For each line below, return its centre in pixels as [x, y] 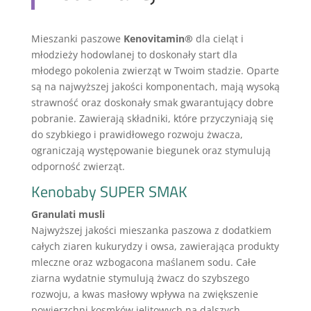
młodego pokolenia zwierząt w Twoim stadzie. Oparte [155, 70]
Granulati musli [68, 214]
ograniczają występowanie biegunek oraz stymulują [151, 150]
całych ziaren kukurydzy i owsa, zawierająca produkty [155, 246]
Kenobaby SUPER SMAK [109, 192]
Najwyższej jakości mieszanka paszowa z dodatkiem [151, 230]
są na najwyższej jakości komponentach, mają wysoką [155, 86]
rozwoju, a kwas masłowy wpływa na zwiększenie [144, 294]
